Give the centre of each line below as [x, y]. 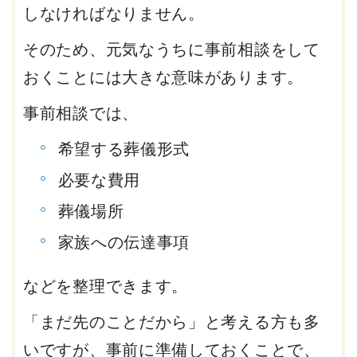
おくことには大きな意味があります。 [163, 78]
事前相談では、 [81, 114]
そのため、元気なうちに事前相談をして [172, 50]
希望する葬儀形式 [124, 149]
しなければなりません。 [114, 14]
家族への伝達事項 [124, 243]
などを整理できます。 [106, 286]
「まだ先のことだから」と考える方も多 [172, 322]
